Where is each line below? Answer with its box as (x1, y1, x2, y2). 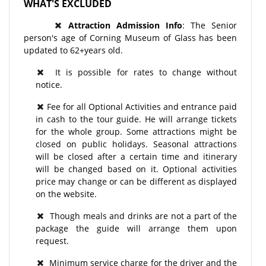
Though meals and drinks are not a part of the (45, 210, 237, 221)
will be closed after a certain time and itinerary (36, 150, 237, 162)
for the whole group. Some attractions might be (36, 125, 237, 137)
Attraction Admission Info (68, 19, 182, 31)
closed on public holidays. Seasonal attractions (36, 138, 237, 150)
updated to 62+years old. (24, 44, 123, 56)
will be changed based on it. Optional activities (36, 163, 237, 175)
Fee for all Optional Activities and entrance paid (45, 100, 237, 112)
